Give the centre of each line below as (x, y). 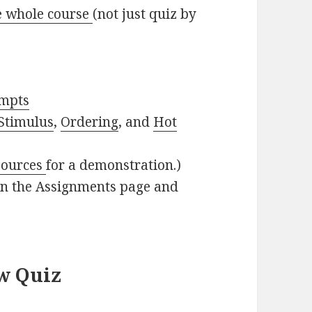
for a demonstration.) (114, 165)
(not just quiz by (145, 14)
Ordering (90, 122)
